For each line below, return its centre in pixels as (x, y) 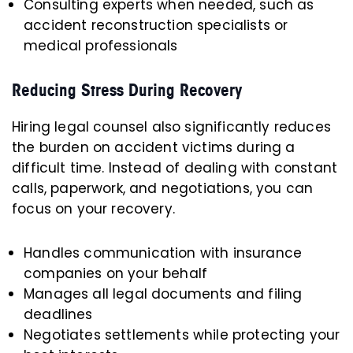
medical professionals (101, 46)
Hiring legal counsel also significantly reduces (171, 127)
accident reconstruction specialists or (156, 25)
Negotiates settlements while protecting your (182, 335)
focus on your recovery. (93, 209)
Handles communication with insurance (163, 253)
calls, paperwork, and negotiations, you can (163, 188)
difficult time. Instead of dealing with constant (175, 168)
